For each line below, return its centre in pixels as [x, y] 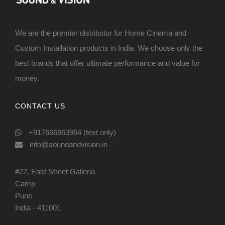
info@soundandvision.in [69, 144]
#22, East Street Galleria [55, 171]
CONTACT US [40, 106]
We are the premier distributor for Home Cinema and [101, 33]
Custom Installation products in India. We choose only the [109, 48]
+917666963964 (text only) [71, 132]
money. [27, 78]
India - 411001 [38, 207]
